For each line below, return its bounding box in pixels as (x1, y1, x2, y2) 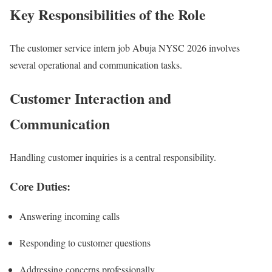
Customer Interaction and (10, 87, 171, 109)
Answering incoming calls (19, 209, 120, 222)
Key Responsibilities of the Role (10, 3, 206, 25)
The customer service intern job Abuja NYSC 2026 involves (10, 41, 240, 54)
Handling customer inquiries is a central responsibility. (10, 150, 216, 163)
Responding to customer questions (19, 236, 151, 249)
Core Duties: (10, 178, 70, 195)
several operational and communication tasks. (10, 58, 182, 71)
